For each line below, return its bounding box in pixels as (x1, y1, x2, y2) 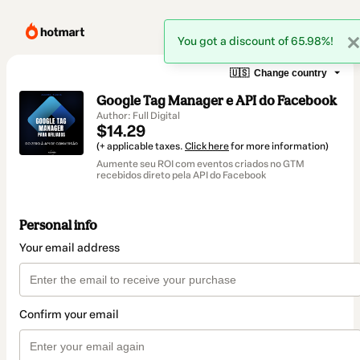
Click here (185, 141, 229, 152)
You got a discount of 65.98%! (178, 35, 333, 48)
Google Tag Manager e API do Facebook (96, 92, 337, 108)
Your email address (19, 241, 120, 256)
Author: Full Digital (96, 110, 180, 121)
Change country (254, 67, 327, 79)
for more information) (229, 141, 329, 152)
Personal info (19, 217, 97, 234)
